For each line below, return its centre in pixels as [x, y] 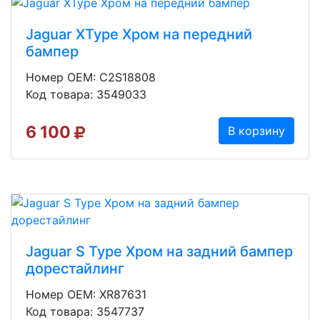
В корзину [256, 130]
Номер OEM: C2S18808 [91, 77]
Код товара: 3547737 [85, 311]
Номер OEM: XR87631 [86, 294]
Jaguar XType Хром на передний [139, 34]
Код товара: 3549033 [86, 94]
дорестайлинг [75, 268]
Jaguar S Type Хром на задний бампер [159, 251]
